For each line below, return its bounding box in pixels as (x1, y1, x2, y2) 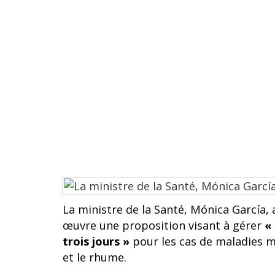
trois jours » (63, 234, 130, 249)
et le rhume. (63, 250, 126, 265)
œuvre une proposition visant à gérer (63, 218, 265, 233)
